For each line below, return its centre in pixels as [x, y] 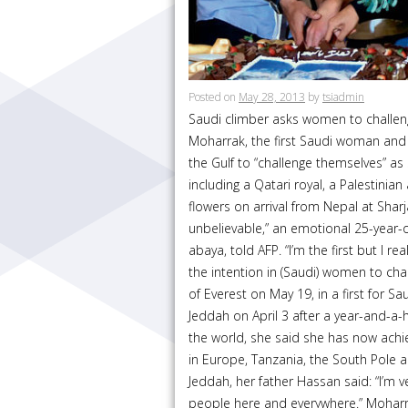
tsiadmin [343, 97]
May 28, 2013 [272, 97]
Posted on [212, 97]
